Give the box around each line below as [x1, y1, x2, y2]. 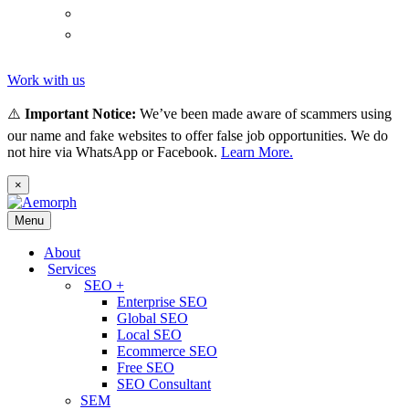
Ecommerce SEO [117, 343, 217, 359]
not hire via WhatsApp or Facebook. [7, 144, 221, 160]
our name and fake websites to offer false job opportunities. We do [7, 128, 388, 143]
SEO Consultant [117, 376, 211, 392]
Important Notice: [25, 106, 136, 121]
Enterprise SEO [117, 294, 207, 309]
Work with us [7, 72, 85, 88]
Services [47, 261, 96, 277]
